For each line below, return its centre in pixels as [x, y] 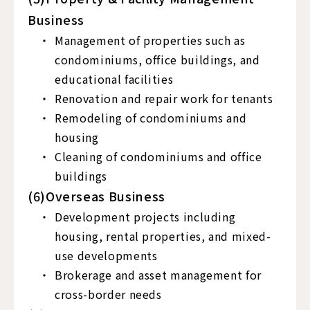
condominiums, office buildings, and [157, 60]
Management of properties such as [150, 40]
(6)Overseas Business [97, 196]
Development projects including [145, 217]
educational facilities [114, 79]
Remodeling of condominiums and [151, 118]
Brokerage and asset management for [158, 275]
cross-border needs [108, 294]
